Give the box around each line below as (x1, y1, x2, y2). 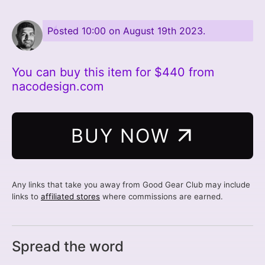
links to (12, 191, 41, 201)
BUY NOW (71, 124, 176, 147)
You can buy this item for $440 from (12, 64, 214, 79)
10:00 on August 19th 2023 (82, 24, 203, 37)
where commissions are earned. (100, 191, 223, 201)
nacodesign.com (12, 79, 104, 93)
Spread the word (12, 237, 124, 255)
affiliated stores (41, 191, 100, 201)
